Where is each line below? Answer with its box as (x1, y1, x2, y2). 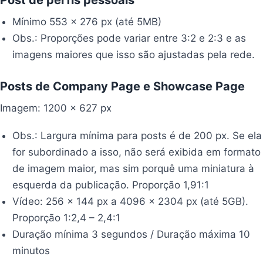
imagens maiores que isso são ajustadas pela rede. (12, 48, 255, 60)
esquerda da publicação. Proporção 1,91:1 (12, 178, 210, 191)
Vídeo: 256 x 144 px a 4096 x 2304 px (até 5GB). (12, 195, 249, 207)
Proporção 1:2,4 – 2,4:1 (12, 211, 121, 224)
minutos (12, 244, 50, 257)
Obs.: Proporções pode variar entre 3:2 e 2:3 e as (12, 32, 247, 44)
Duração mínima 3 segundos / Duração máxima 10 (12, 228, 251, 240)
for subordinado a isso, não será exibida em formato (12, 146, 261, 158)
